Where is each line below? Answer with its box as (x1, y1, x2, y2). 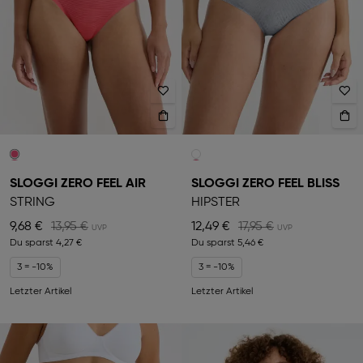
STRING (10, 196, 55, 210)
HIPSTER (191, 196, 240, 210)
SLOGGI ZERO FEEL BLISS (191, 177, 340, 191)
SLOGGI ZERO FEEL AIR (10, 177, 146, 191)
